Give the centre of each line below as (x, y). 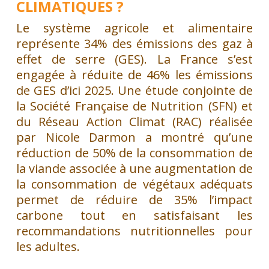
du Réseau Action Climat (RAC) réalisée (134, 121)
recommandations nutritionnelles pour (134, 231)
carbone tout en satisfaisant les (134, 215)
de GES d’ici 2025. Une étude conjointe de (134, 90)
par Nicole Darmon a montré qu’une (134, 137)
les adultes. (48, 246)
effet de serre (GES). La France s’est (134, 59)
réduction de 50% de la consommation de (134, 153)
